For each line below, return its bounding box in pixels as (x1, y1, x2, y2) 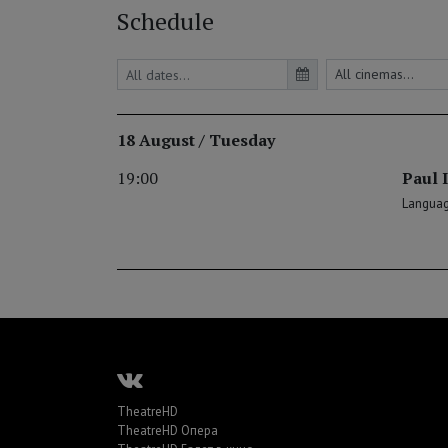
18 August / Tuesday (117, 129, 275, 152)
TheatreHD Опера (117, 422, 218, 440)
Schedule (117, 5, 214, 38)
